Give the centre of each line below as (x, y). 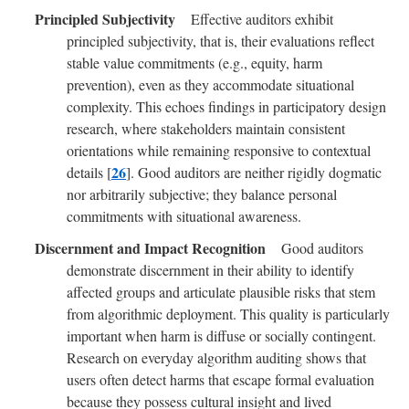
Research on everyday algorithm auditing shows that (216, 357)
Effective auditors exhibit (260, 18)
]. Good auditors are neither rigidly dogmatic (254, 172)
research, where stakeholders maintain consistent (206, 128)
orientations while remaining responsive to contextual (219, 150)
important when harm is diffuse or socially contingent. (221, 335)
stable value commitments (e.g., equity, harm (194, 62)
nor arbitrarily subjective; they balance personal (202, 194)
